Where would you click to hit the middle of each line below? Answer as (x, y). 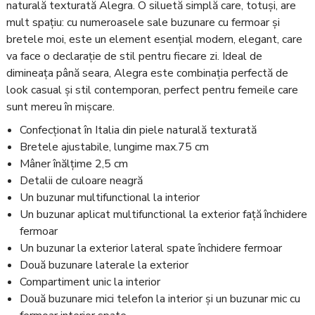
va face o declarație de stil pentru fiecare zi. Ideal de (134, 56)
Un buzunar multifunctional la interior (110, 198)
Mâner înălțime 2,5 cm (74, 164)
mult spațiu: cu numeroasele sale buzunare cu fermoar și (143, 22)
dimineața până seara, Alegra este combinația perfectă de (147, 73)
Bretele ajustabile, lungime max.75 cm (115, 147)
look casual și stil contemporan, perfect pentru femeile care (152, 90)
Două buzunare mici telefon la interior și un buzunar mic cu (160, 299)
